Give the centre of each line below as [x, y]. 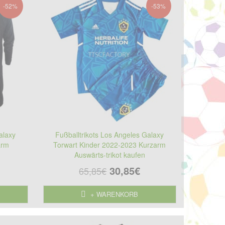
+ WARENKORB [114, 194]
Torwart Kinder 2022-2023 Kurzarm [110, 144]
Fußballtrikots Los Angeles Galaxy [110, 134]
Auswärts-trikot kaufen [109, 154]
